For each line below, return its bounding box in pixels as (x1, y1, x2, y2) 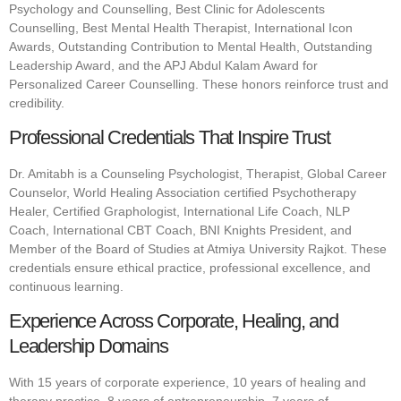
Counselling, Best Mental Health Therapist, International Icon (9, 20, 353, 35)
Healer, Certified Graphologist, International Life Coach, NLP (9, 204, 350, 219)
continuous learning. (9, 279, 124, 294)
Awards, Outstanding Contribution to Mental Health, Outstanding (9, 38, 372, 54)
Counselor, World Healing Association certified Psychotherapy (9, 185, 356, 200)
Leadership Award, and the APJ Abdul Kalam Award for (9, 57, 318, 73)
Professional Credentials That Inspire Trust (9, 126, 330, 149)
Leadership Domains (9, 335, 168, 358)
